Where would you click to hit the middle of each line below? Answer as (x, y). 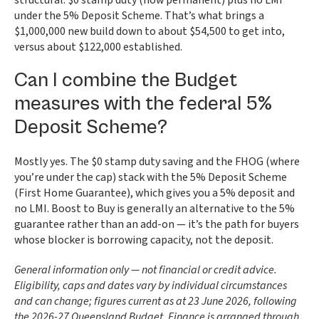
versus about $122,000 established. (98, 47)
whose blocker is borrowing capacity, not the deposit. (144, 240)
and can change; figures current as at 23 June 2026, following (156, 301)
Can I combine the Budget (126, 80)
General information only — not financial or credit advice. (146, 270)
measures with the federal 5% (143, 104)
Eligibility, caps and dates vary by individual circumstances (151, 286)
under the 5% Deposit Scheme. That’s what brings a (139, 16)
